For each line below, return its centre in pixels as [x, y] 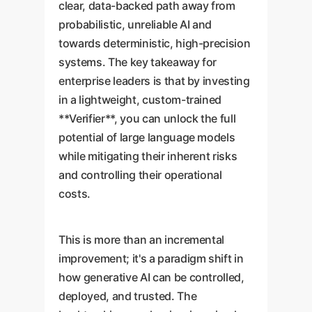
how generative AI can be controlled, [151, 277]
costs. [75, 193]
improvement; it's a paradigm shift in [151, 258]
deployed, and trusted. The [128, 296]
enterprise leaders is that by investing [154, 80]
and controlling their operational [140, 174]
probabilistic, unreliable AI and [135, 24]
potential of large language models [147, 137]
